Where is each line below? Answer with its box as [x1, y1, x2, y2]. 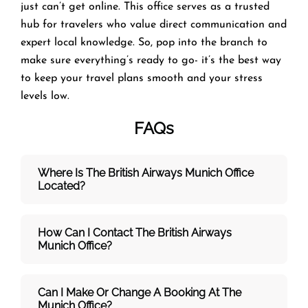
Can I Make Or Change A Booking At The [38, 285, 241, 299]
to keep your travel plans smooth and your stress [21, 72, 263, 84]
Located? [38, 179, 85, 192]
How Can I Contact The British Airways [38, 225, 232, 239]
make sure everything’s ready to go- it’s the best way [21, 54, 281, 66]
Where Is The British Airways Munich [38, 166, 222, 179]
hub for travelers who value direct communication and [21, 19, 287, 30]
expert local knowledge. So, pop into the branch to [21, 36, 267, 48]
